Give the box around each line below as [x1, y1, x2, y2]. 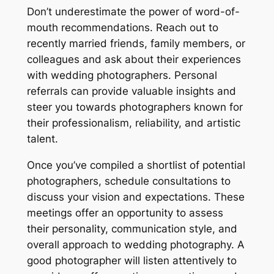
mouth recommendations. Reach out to [26, 21, 218, 34]
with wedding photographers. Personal [26, 68, 217, 81]
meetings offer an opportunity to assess [26, 206, 223, 219]
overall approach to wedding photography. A [26, 238, 245, 251]
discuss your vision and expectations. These [26, 190, 245, 203]
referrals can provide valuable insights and [26, 84, 236, 97]
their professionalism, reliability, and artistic [26, 116, 240, 129]
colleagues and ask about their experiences [26, 53, 241, 65]
